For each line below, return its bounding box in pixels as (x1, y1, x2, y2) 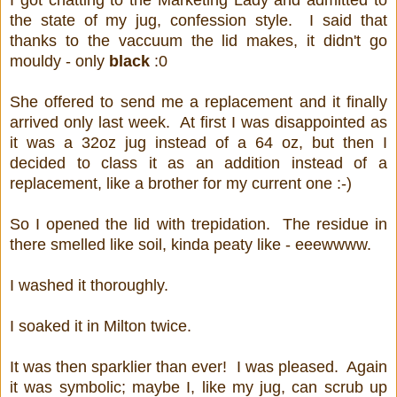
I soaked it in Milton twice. (10, 317, 191, 336)
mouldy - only (10, 52, 109, 71)
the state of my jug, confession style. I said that (10, 12, 387, 30)
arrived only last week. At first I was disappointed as (10, 113, 387, 132)
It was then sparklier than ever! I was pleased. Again (10, 358, 387, 377)
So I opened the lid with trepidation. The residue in (10, 215, 387, 234)
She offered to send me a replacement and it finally (10, 93, 387, 112)
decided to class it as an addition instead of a (10, 154, 387, 173)
